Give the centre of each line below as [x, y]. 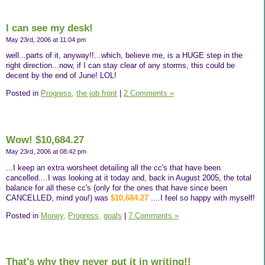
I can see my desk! [49, 28]
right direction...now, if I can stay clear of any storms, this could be [120, 66]
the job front [97, 93]
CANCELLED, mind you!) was [58, 198]
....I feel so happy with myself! [202, 198]
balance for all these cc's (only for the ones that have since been [117, 188]
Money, [53, 215]
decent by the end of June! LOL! [61, 76]
